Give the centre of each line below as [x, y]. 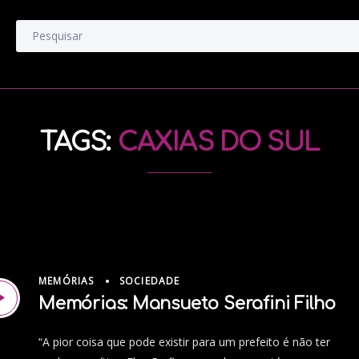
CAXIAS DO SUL [218, 142]
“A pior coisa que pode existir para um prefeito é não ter [184, 342]
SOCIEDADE [149, 281]
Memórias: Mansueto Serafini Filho [188, 304]
